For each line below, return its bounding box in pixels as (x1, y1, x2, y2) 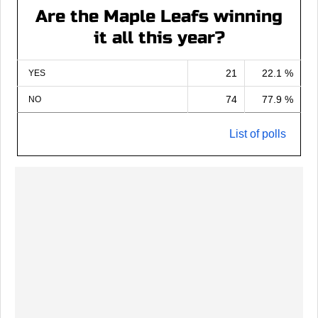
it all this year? (93, 27, 225, 48)
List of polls (229, 127, 286, 140)
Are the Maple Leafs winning (35, 6, 283, 27)
